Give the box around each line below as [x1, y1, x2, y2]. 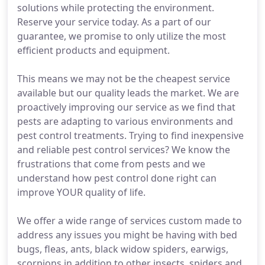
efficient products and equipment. [17, 44, 170, 57]
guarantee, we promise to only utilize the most [17, 30, 226, 43]
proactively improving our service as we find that [17, 101, 235, 114]
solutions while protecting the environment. [17, 1, 214, 14]
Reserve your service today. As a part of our [17, 15, 211, 28]
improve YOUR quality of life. [17, 186, 146, 199]
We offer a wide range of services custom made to [17, 214, 242, 227]
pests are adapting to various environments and [17, 115, 233, 128]
